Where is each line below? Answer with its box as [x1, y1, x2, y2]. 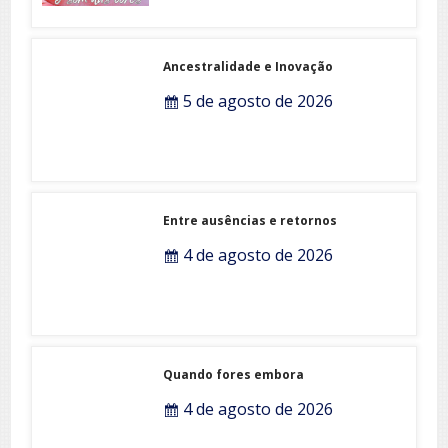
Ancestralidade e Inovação [163, 57, 334, 75]
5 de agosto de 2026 [179, 89, 334, 112]
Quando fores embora [163, 365, 305, 383]
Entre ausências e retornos [163, 211, 338, 229]
